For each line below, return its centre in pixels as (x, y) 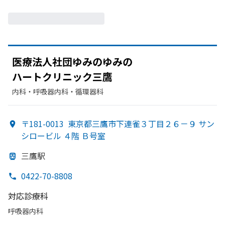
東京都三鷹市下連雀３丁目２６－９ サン (141, 124)
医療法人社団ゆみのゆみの (72, 62)
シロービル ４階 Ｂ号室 (63, 136)
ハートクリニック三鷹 (62, 77)
